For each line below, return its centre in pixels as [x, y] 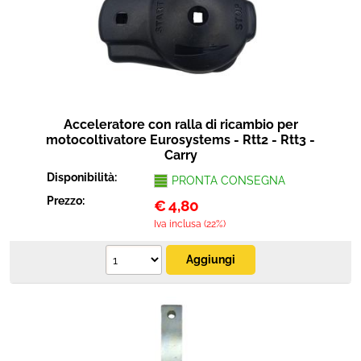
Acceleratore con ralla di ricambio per [180, 124]
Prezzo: [67, 201]
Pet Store [180, 44]
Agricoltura [180, 85]
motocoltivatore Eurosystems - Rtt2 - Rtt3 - [180, 140]
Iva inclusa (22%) [189, 224]
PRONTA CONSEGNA [228, 180]
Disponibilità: [83, 177]
